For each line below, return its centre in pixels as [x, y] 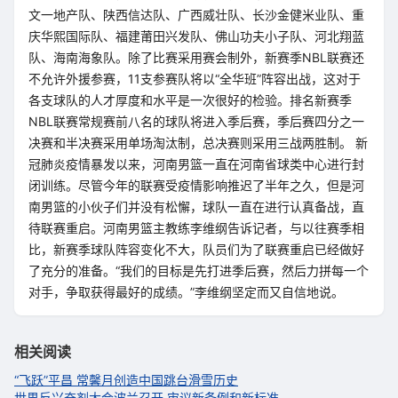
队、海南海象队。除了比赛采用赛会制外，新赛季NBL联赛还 [196, 57]
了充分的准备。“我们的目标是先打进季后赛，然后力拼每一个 [199, 271]
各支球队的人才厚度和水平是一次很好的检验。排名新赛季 [190, 100]
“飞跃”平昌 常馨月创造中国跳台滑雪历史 [126, 380]
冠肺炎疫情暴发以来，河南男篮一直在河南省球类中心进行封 [196, 164]
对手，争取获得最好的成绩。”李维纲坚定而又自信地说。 [186, 292]
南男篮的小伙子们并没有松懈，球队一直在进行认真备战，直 [196, 207]
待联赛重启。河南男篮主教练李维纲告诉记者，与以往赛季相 [196, 228]
